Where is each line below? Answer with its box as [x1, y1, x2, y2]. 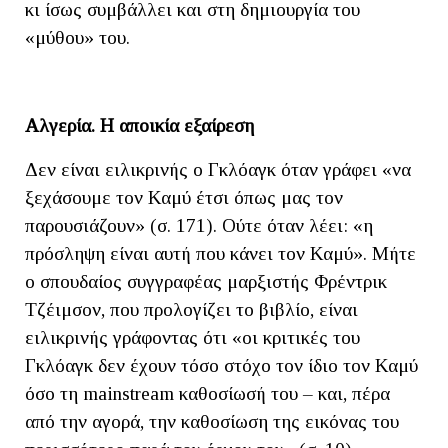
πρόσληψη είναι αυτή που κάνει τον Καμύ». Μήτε [25, 243, 416, 265]
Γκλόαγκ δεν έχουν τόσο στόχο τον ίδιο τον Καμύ [25, 355, 418, 377]
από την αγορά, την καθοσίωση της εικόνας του [25, 411, 399, 433]
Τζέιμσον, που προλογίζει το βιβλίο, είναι [25, 299, 358, 321]
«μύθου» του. [25, 27, 155, 49]
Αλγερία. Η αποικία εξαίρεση [25, 115, 254, 137]
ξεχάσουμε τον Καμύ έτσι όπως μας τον [25, 187, 343, 209]
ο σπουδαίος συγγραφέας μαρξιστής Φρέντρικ [25, 271, 387, 293]
